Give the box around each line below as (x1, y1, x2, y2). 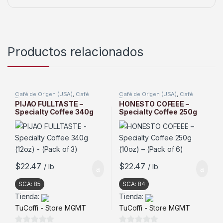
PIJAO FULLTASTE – (14, 100, 83, 109)
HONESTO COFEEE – (118, 100, 189, 109)
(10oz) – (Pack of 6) (118, 115, 184, 124)
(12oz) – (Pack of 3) (14, 115, 79, 124)
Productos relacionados (7, 44, 143, 60)
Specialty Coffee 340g (14, 108, 94, 116)
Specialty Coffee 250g (118, 108, 198, 116)
